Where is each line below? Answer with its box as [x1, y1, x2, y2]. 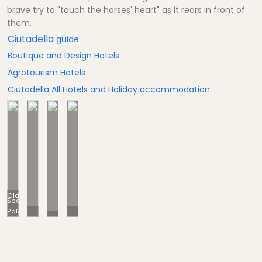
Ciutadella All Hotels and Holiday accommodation [8, 84, 210, 96]
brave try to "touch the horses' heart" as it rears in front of [7, 4, 245, 16]
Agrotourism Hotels [8, 67, 85, 79]
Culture [73, 206, 97, 216]
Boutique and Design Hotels [8, 50, 119, 62]
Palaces [7, 206, 35, 216]
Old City [33, 206, 60, 216]
